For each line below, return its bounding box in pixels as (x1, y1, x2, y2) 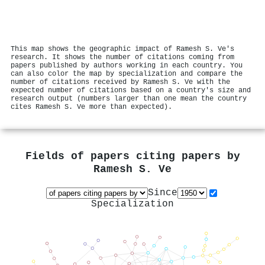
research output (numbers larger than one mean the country (11, 94, 247, 103)
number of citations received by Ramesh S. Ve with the (11, 77, 230, 86)
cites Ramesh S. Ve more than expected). (11, 102, 172, 111)
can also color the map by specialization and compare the (11, 69, 243, 78)
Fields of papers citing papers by (25, 150, 240, 163)
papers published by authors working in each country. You (11, 61, 243, 70)
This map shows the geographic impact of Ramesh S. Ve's (11, 44, 234, 53)
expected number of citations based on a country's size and (11, 86, 251, 95)
